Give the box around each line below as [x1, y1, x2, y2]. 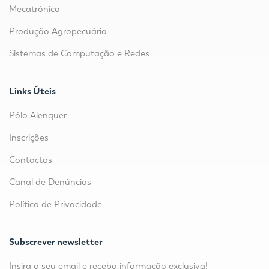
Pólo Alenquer [9, 110, 67, 121]
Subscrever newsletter [9, 237, 103, 248]
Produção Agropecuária [9, 26, 107, 37]
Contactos [9, 154, 52, 166]
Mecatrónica [9, 4, 60, 15]
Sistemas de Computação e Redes [9, 48, 150, 59]
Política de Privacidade [9, 199, 102, 210]
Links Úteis [9, 86, 56, 97]
